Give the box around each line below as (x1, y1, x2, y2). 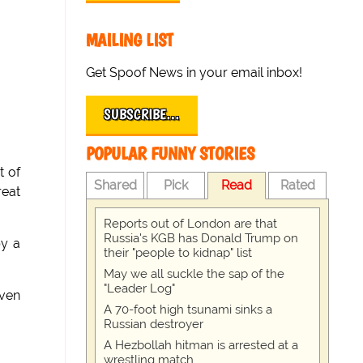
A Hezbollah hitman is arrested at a (104, 338, 299, 352)
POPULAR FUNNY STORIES (86, 143, 255, 164)
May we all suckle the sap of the (104, 267, 285, 281)
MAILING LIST (86, 29, 174, 51)
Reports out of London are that (104, 216, 278, 231)
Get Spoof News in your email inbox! (86, 65, 303, 80)
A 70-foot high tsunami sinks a (104, 302, 273, 317)
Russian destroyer (104, 317, 204, 331)
